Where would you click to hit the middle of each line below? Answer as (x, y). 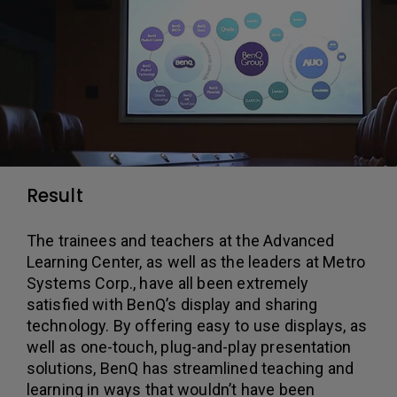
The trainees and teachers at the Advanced (181, 240)
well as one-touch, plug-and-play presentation (189, 346)
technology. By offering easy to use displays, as (197, 325)
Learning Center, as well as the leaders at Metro (196, 261)
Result (55, 195)
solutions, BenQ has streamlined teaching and (190, 368)
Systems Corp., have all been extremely (168, 283)
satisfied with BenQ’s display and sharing (172, 304)
